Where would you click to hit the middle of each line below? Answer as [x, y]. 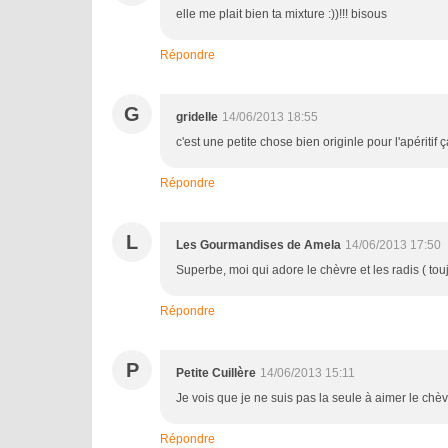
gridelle [197, 117]
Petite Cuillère [216, 373]
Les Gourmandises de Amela [258, 245]
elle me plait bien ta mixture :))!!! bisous [281, 14]
